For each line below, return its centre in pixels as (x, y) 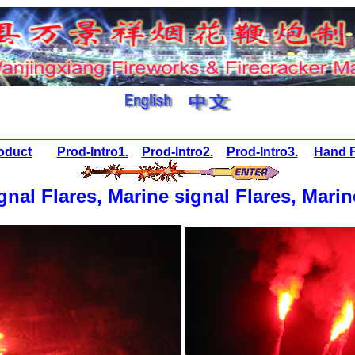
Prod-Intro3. (262, 152)
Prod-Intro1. (92, 152)
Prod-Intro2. (177, 152)
